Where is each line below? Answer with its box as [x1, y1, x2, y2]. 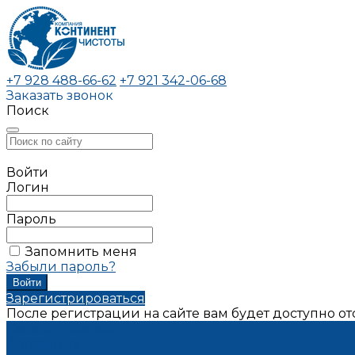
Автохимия [6, 336, 81, 351]
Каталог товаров [6, 321, 113, 336]
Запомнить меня [25, 244, 137, 259]
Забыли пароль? [6, 259, 116, 274]
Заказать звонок [6, 88, 113, 103]
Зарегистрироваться [6, 291, 145, 306]
